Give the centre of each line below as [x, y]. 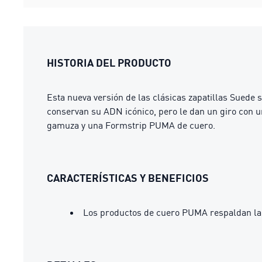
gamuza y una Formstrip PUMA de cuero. [131, 125]
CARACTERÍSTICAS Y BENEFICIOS [128, 178]
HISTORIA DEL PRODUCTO [109, 63]
